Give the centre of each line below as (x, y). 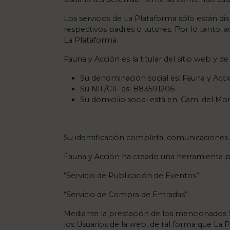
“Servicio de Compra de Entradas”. (127, 195)
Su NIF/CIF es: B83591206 (127, 89)
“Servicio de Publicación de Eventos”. (132, 176)
